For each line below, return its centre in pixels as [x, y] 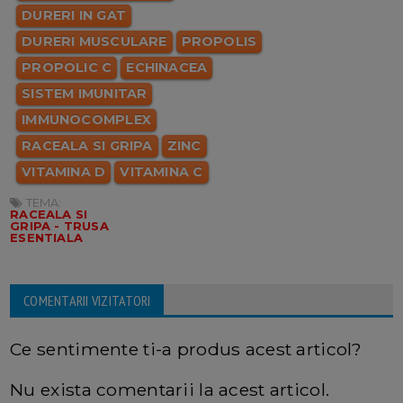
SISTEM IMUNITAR [85, 93]
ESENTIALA [46, 237]
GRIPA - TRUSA [59, 225]
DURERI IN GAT [74, 15]
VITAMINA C [161, 171]
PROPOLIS [219, 41]
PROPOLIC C [67, 67]
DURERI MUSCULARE [94, 41]
